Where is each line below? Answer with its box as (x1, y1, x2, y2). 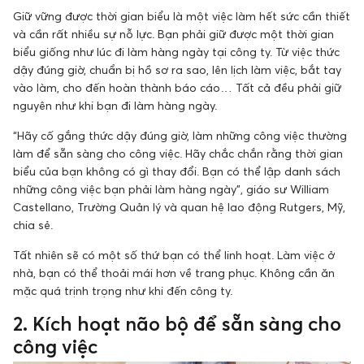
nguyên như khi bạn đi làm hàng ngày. (13, 98, 217, 113)
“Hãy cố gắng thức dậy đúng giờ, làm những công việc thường (13, 128, 347, 143)
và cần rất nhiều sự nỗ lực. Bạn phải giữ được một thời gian (13, 27, 334, 41)
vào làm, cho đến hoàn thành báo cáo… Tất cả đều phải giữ (13, 80, 341, 95)
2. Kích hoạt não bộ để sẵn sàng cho (13, 312, 341, 336)
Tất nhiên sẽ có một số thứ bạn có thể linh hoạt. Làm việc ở (13, 248, 335, 262)
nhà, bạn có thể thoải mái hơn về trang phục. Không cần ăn (13, 266, 335, 280)
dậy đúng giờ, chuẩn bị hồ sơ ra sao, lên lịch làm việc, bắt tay (13, 63, 341, 77)
